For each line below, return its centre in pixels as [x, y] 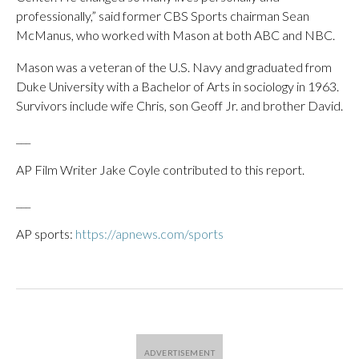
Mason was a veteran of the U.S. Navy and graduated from [174, 67]
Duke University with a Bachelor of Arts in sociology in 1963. [177, 86]
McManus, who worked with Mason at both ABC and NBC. [175, 35]
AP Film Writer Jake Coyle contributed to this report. [160, 169]
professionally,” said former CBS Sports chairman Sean [163, 16]
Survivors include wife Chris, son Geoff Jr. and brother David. [179, 105]
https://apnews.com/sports [149, 234]
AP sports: [46, 234]
